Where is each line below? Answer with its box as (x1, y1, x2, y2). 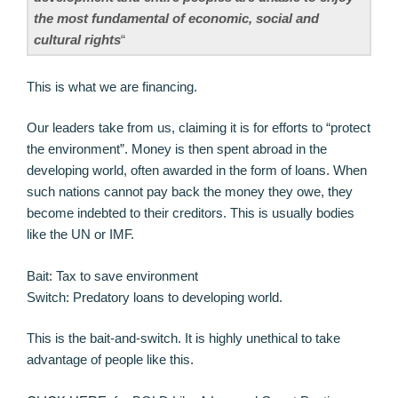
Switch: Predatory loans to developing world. (27, 289, 283, 305)
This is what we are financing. (27, 78, 197, 94)
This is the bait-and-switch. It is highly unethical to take (27, 330, 340, 346)
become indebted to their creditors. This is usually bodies (27, 205, 354, 221)
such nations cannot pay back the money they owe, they (27, 184, 353, 200)
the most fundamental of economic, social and (34, 11, 319, 27)
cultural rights (34, 32, 121, 48)
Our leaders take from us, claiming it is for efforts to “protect (27, 120, 370, 136)
